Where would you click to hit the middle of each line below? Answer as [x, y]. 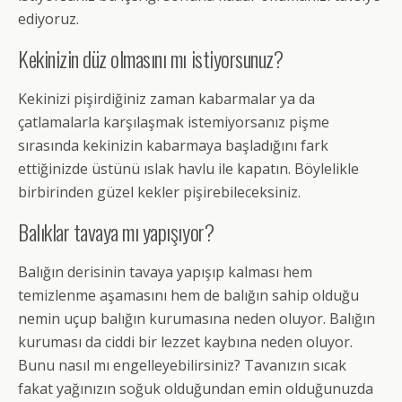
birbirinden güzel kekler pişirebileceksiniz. [159, 192]
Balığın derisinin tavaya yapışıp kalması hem [165, 272]
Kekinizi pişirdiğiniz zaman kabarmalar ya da [166, 99]
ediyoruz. [48, 19]
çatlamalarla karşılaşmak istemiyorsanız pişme [174, 122]
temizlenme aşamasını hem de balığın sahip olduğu [188, 296]
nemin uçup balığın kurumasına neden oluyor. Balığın [197, 319]
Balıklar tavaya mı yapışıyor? [116, 232]
